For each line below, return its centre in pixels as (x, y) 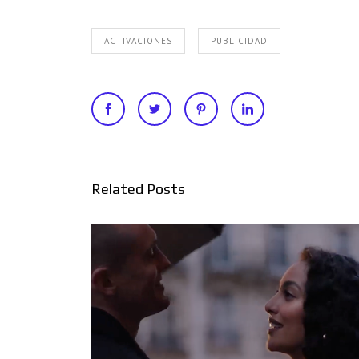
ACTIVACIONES (138, 41)
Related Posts (138, 189)
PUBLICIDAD (239, 41)
